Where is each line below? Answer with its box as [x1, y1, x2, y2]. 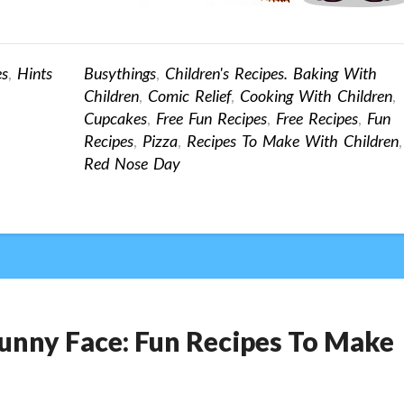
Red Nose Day [83, 153, 180, 174]
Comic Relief [147, 86, 231, 106]
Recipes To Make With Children [186, 131, 399, 151]
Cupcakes [83, 108, 147, 129]
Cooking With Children [239, 86, 392, 106]
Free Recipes [275, 108, 358, 129]
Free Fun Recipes [155, 108, 267, 129]
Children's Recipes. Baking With [164, 63, 377, 84]
